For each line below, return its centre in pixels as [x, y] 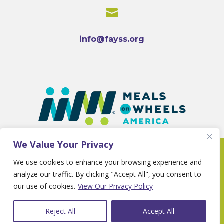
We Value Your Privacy [63, 144]
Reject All [60, 211]
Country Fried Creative [107, 169]
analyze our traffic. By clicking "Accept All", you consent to [107, 174]
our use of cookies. [44, 186]
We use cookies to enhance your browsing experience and [108, 162]
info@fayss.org [112, 39]
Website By [43, 169]
